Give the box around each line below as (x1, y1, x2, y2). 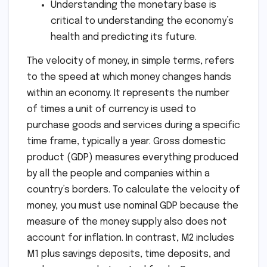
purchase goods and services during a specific (27, 120, 240, 131)
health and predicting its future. (51, 32, 197, 42)
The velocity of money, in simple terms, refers (27, 55, 234, 66)
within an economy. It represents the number (27, 88, 229, 98)
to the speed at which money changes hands (27, 72, 231, 82)
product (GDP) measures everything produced (27, 152, 238, 163)
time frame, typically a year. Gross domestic (27, 136, 226, 147)
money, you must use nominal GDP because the (27, 200, 238, 211)
